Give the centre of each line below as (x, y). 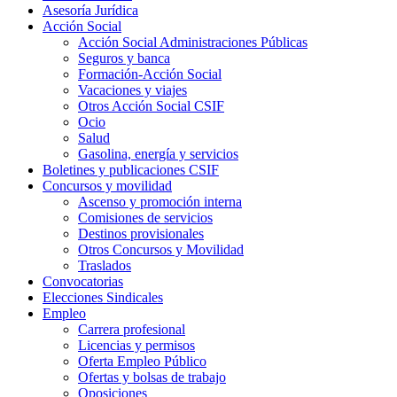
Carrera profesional (132, 330)
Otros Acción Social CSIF (151, 106)
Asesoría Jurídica (90, 11)
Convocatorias (83, 282)
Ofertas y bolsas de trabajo (152, 378)
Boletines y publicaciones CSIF (131, 170)
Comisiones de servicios (145, 218)
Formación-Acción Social (150, 74)
